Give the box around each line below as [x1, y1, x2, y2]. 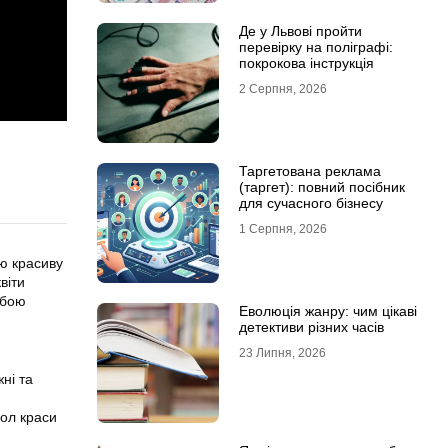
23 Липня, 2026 [238, 346, 326, 360]
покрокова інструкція [238, 55, 374, 71]
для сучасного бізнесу [238, 195, 383, 211]
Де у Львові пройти [238, 23, 362, 39]
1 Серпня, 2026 [238, 222, 327, 236]
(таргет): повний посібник [238, 179, 405, 195]
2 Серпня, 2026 [238, 82, 327, 96]
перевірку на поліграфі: [238, 39, 393, 55]
